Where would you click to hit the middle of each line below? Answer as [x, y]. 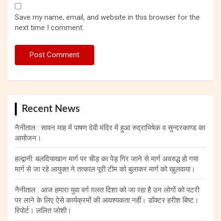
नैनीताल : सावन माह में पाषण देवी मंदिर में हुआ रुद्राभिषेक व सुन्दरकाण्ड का [110, 128]
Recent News [51, 109]
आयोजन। [28, 138]
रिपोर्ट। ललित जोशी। [43, 210]
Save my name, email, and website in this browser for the [107, 17]
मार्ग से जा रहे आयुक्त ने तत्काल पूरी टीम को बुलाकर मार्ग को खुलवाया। [105, 169]
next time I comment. [49, 27]
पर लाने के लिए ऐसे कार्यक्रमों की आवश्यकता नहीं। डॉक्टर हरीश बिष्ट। [107, 200]
